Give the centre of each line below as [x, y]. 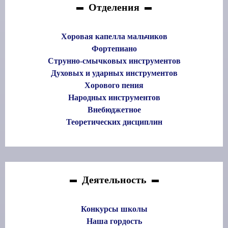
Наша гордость [114, 221]
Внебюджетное [114, 110]
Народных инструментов [114, 98]
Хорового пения [114, 85]
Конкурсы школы [114, 209]
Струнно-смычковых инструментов [114, 61]
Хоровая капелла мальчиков [114, 37]
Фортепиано [114, 49]
